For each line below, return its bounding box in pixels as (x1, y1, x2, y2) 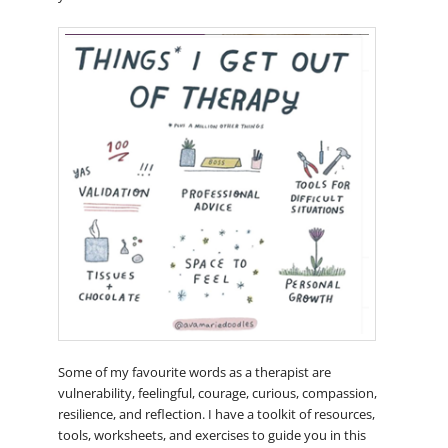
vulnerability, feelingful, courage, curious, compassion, (57, 383, 377, 402)
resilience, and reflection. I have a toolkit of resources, (57, 404, 375, 423)
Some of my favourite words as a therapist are (57, 362, 331, 381)
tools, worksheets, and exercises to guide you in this (57, 425, 366, 444)
